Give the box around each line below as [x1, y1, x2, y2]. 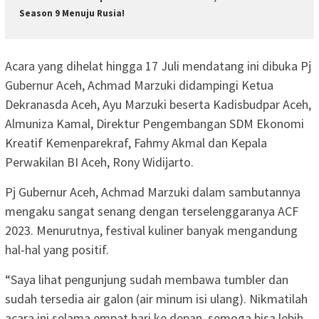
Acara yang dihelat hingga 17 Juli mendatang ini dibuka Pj [5, 57, 311, 74]
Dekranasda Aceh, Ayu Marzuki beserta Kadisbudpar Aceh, [5, 95, 311, 113]
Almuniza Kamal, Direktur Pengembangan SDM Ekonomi [5, 115, 304, 132]
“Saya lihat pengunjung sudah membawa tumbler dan [5, 271, 288, 288]
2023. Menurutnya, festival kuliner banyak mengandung [5, 221, 298, 239]
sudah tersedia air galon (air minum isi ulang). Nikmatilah [5, 290, 308, 307]
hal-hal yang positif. [5, 241, 109, 258]
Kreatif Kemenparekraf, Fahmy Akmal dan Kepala [5, 134, 267, 151]
